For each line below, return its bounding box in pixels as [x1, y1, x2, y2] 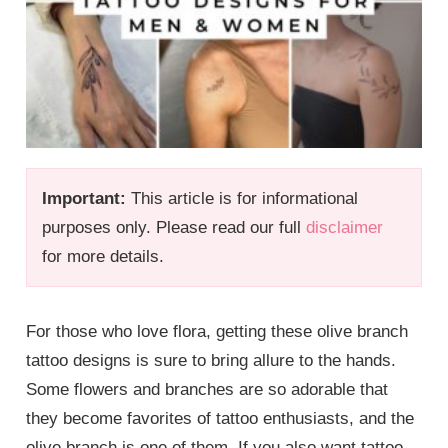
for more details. [42, 247, 165, 267]
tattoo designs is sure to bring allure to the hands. [26, 351, 397, 371]
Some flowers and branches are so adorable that [26, 380, 389, 400]
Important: [42, 189, 127, 209]
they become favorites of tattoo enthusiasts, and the [26, 409, 415, 429]
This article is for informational [126, 189, 359, 209]
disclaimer [306, 218, 384, 238]
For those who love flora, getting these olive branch [26, 322, 409, 342]
